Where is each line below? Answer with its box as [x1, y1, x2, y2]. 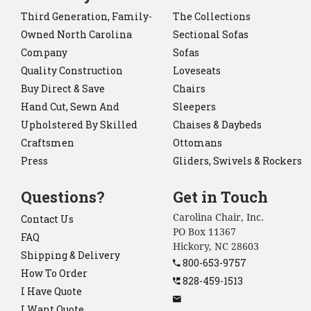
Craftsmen [21, 136, 74, 150]
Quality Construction [21, 64, 123, 78]
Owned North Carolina [21, 28, 132, 42]
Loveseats [173, 64, 221, 78]
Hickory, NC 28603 [173, 241, 259, 253]
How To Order [21, 267, 87, 280]
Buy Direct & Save [21, 82, 105, 96]
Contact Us [21, 212, 74, 226]
